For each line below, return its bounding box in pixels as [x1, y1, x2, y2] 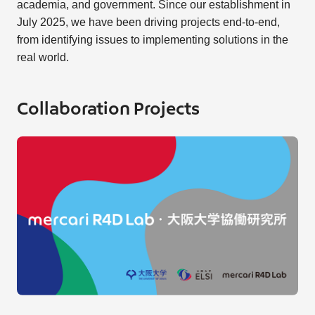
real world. [16, 51, 69, 64]
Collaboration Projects [16, 101, 200, 119]
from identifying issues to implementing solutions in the [16, 34, 288, 46]
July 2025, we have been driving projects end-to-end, [16, 16, 280, 29]
